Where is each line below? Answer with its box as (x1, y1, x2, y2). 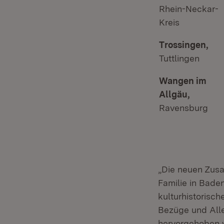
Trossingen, (159, 39, 208, 50)
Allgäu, (159, 89, 190, 99)
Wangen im (159, 75, 206, 86)
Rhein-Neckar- (159, 3, 218, 14)
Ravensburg (159, 102, 208, 113)
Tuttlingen (159, 53, 199, 63)
